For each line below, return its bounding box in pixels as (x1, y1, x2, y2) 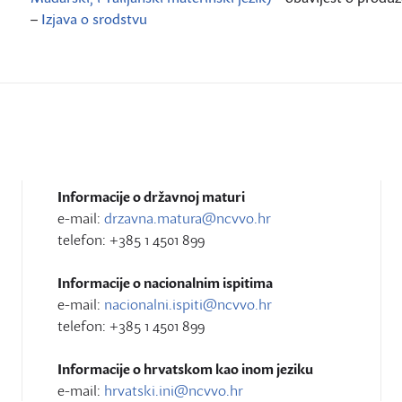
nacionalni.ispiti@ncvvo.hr (104, 294, 272, 314)
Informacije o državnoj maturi (57, 187, 245, 206)
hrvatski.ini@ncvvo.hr (104, 380, 243, 400)
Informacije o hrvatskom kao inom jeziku (57, 359, 313, 379)
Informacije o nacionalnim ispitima (57, 273, 273, 293)
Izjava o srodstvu (41, 9, 147, 29)
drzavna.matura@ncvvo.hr (104, 208, 271, 228)
